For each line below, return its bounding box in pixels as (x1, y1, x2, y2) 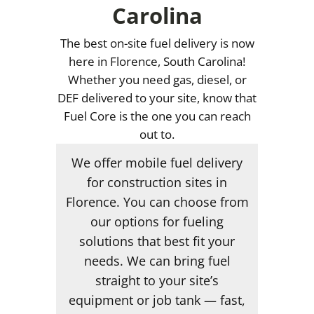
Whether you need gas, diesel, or (67, 71, 247, 88)
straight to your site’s (95, 271, 219, 289)
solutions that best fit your (79, 232, 235, 250)
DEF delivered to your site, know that (57, 89, 257, 106)
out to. (139, 125, 175, 142)
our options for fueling (90, 212, 224, 231)
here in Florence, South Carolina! (69, 53, 245, 69)
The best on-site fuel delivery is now (60, 34, 254, 51)
